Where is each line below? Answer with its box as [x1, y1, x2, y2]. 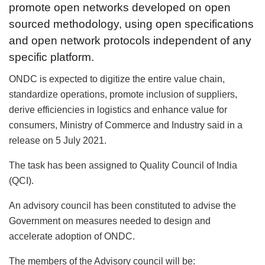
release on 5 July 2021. [9, 135, 106, 146]
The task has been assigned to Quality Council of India [9, 160, 237, 170]
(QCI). [9, 175, 34, 186]
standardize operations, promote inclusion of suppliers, [9, 89, 237, 99]
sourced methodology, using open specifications [9, 17, 254, 30]
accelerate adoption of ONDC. [9, 231, 135, 241]
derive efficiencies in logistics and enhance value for [9, 104, 227, 115]
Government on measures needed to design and [9, 215, 211, 226]
